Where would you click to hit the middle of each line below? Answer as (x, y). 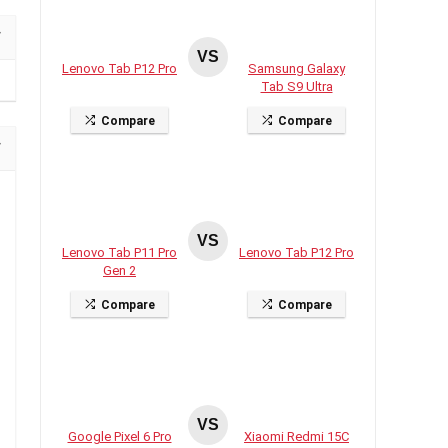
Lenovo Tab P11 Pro (119, 253)
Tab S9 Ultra (296, 87)
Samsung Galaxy (296, 69)
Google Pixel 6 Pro (119, 437)
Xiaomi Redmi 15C (296, 437)
